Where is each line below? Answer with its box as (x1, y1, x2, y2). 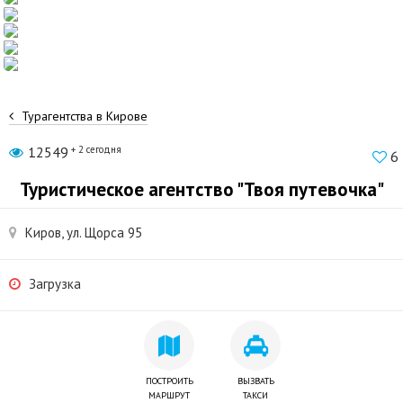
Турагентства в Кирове (18, 108, 148, 124)
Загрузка (29, 275, 81, 292)
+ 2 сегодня (71, 143, 121, 156)
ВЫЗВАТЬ (237, 375, 274, 387)
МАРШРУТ (148, 390, 190, 401)
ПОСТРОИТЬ (145, 375, 193, 387)
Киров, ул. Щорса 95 (25, 224, 142, 241)
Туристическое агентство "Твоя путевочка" (19, 177, 384, 201)
